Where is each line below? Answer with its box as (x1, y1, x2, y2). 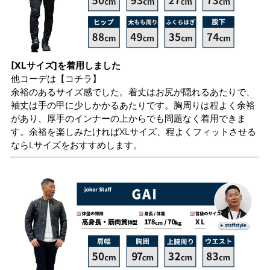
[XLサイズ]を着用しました (11, 60, 121, 72)
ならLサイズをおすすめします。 (11, 139, 142, 151)
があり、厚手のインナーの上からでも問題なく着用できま (11, 113, 246, 125)
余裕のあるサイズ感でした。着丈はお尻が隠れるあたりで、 (11, 86, 255, 98)
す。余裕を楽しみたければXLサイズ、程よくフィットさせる (11, 126, 256, 138)
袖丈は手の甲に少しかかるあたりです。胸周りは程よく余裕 (11, 99, 255, 111)
